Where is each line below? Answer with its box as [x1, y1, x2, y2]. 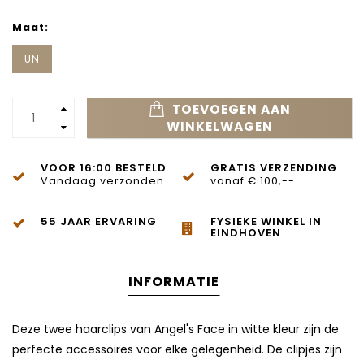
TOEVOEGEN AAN [168, 101, 291, 119]
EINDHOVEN [210, 225, 281, 241]
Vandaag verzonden [41, 174, 164, 188]
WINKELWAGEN [166, 118, 273, 136]
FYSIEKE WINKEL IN [210, 214, 322, 230]
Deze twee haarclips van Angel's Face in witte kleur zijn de [12, 321, 339, 338]
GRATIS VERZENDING [210, 160, 337, 176]
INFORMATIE [128, 272, 219, 292]
